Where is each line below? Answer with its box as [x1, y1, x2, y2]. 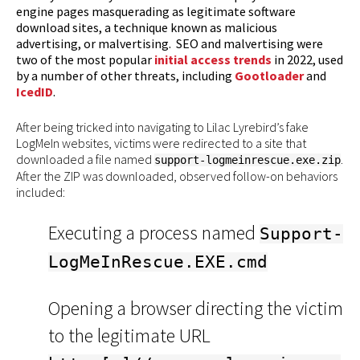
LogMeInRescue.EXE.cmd [48, 252, 268, 272]
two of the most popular [16, 51, 154, 67]
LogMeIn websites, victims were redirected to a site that [16, 134, 306, 151]
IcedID [16, 83, 53, 100]
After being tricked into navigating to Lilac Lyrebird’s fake [16, 118, 309, 135]
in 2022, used [274, 51, 343, 67]
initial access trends [154, 51, 272, 67]
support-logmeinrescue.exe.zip [154, 153, 341, 166]
